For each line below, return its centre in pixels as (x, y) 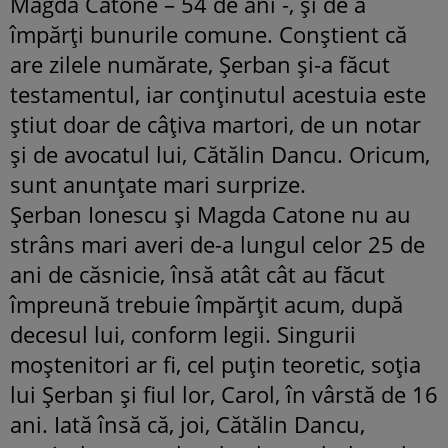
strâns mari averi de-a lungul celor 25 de (217, 243)
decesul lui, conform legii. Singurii (183, 333)
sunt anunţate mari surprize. (158, 183)
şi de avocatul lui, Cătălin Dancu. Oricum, (220, 153)
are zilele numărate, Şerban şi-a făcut (200, 63)
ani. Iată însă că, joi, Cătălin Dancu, (187, 423)
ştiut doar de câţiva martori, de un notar (215, 123)
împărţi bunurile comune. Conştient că (208, 33)
